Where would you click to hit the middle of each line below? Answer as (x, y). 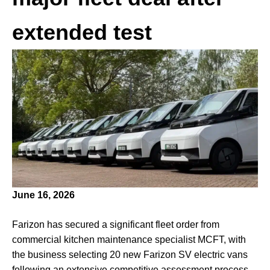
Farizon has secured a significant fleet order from (116, 225)
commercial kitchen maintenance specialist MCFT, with (129, 240)
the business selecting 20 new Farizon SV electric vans (130, 255)
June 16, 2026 (43, 195)
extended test (82, 32)
